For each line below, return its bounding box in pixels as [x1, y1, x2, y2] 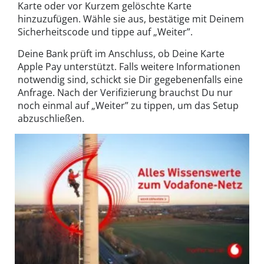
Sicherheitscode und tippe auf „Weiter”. [18, 25, 193, 38]
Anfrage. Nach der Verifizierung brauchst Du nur [18, 85, 233, 99]
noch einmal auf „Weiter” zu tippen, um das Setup [18, 98, 239, 112]
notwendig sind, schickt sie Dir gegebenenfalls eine [18, 72, 243, 86]
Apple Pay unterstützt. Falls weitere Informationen [18, 60, 240, 73]
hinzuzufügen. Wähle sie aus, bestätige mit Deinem [18, 12, 244, 25]
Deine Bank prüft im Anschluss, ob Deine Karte [18, 47, 225, 60]
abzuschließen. [18, 111, 84, 125]
